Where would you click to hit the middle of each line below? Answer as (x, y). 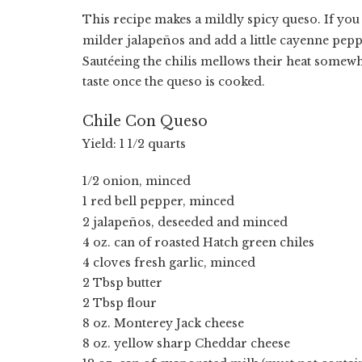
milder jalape (122, 40)
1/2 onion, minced (137, 181)
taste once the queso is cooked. (175, 81)
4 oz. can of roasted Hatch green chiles (198, 242)
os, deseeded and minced (213, 222)
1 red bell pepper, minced (158, 201)
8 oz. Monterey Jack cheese (163, 323)
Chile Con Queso (145, 121)
